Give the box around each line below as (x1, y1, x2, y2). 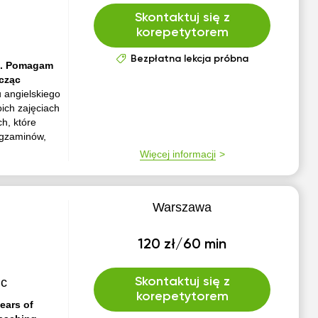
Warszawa (153, 200, 212, 214)
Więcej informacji (139, 148, 216, 160)
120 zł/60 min (138, 238, 227, 252)
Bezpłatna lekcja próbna (130, 54, 248, 64)
